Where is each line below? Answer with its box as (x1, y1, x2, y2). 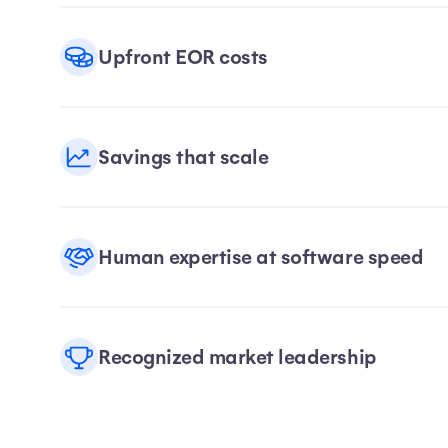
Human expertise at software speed (98, 244, 424, 270)
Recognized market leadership (98, 344, 377, 370)
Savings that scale (98, 144, 269, 170)
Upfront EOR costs (98, 44, 268, 70)
